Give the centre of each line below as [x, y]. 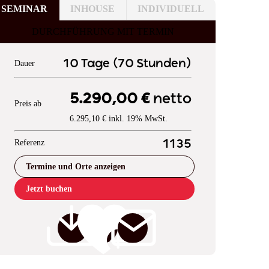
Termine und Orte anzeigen [75, 166]
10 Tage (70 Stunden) [127, 64]
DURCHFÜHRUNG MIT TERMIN [103, 31]
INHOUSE [92, 8]
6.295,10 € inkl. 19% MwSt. [118, 118]
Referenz [29, 142]
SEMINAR [24, 8]
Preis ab [28, 104]
